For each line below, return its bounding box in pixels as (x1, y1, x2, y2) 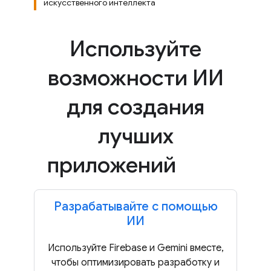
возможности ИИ (47, 64, 224, 91)
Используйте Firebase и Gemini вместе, (47, 242, 224, 254)
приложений (47, 151, 181, 178)
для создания (67, 93, 204, 120)
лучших (97, 122, 174, 149)
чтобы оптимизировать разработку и (51, 256, 220, 269)
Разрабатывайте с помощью (53, 199, 218, 214)
